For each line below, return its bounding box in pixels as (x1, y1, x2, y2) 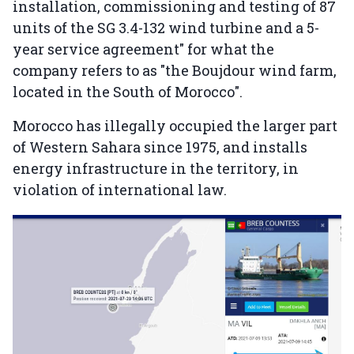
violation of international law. (13, 180, 227, 200)
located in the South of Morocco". (13, 82, 246, 102)
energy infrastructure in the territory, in (13, 159, 299, 179)
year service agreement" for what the (13, 40, 274, 59)
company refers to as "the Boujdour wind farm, (13, 61, 337, 81)
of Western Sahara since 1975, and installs (13, 137, 307, 157)
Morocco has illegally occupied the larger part (13, 116, 337, 136)
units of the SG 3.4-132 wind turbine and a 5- (13, 18, 319, 38)
